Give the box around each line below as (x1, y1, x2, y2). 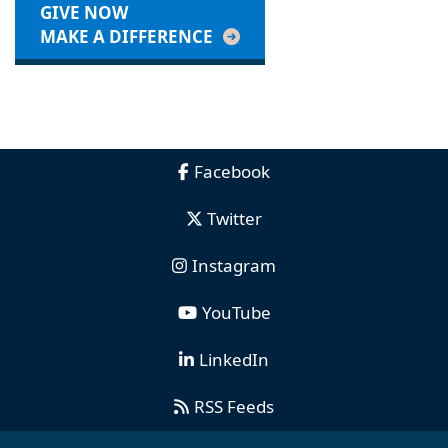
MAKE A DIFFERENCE (40, 25, 213, 49)
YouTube (201, 301, 271, 325)
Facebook (194, 160, 270, 184)
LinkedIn (199, 348, 269, 372)
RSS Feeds (194, 395, 274, 419)
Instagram (192, 254, 276, 278)
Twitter (206, 207, 262, 231)
